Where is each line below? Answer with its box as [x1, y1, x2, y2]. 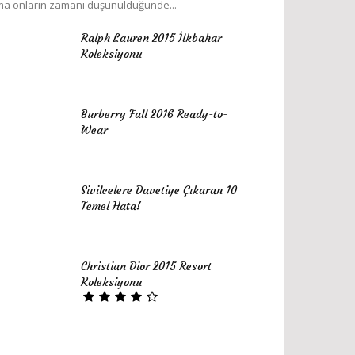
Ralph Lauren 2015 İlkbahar [81, 31, 222, 45]
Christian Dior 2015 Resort [81, 259, 212, 273]
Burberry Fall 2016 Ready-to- [81, 107, 227, 121]
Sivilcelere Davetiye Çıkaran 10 [81, 183, 237, 197]
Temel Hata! [81, 199, 141, 213]
